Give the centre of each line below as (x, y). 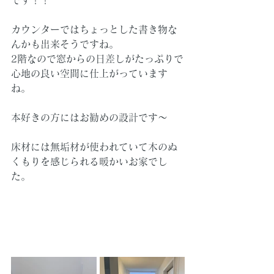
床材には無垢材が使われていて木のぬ (94, 146)
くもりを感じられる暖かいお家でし (89, 161)
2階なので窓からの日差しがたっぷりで (97, 58)
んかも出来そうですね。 (65, 44)
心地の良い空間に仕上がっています (89, 73)
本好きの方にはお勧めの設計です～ (89, 117)
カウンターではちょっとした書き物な (94, 29)
